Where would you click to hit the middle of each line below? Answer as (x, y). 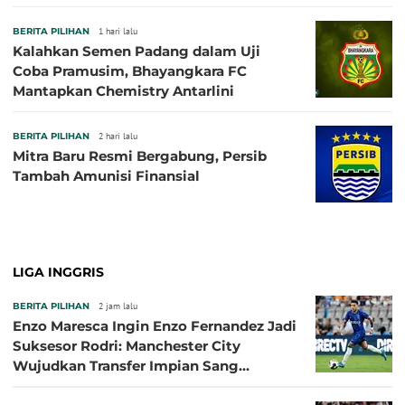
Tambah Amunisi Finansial (106, 176)
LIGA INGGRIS (58, 273)
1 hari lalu (118, 32)
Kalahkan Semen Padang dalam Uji (137, 52)
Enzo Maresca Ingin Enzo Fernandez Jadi (155, 326)
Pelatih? (42, 386)
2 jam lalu (118, 306)
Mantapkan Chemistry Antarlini (123, 91)
